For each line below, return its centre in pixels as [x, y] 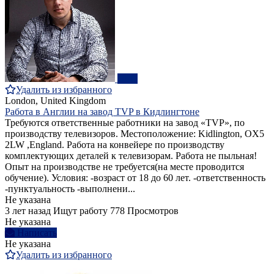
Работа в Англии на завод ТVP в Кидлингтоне [102, 112]
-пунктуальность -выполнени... [70, 189]
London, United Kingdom [55, 101]
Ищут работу [80, 211]
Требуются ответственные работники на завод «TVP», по [125, 123]
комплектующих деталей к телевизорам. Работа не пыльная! [131, 156]
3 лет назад [28, 211]
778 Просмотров [144, 211]
